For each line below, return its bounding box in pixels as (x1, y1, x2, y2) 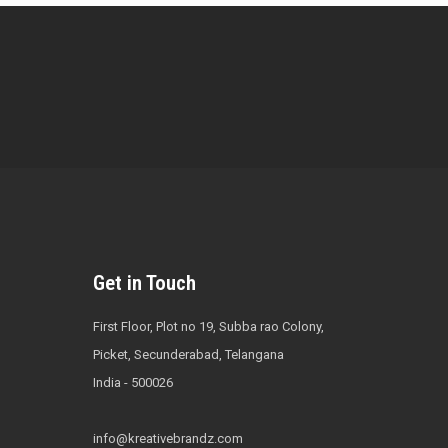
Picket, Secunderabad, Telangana (93, 347, 284, 362)
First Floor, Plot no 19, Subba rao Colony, (93, 319, 324, 334)
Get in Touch (93, 271, 196, 295)
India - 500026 (93, 375, 173, 390)
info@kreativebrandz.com (93, 431, 243, 446)
